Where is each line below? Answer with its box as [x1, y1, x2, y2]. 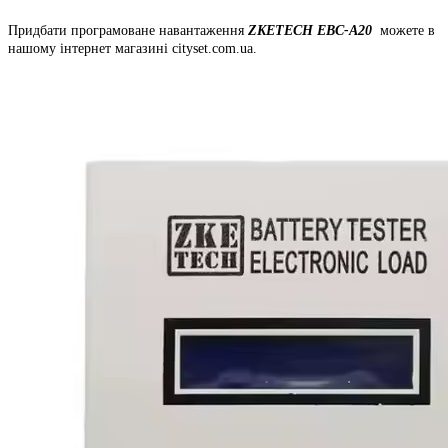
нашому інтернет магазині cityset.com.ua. [8, 40, 257, 56]
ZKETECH [248, 22, 317, 38]
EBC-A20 [317, 22, 376, 38]
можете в [376, 22, 435, 38]
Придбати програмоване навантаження [8, 22, 248, 38]
